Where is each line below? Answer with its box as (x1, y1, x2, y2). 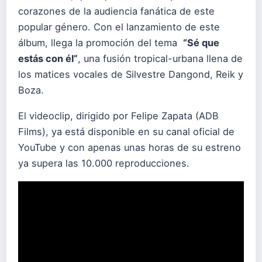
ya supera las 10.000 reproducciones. (18, 157, 189, 170)
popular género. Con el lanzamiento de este (18, 21, 220, 33)
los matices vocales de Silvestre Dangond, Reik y (18, 68, 243, 81)
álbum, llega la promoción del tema (18, 37, 183, 49)
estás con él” (18, 53, 78, 65)
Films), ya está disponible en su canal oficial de (18, 126, 235, 138)
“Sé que (183, 37, 219, 49)
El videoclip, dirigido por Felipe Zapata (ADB (18, 110, 219, 122)
